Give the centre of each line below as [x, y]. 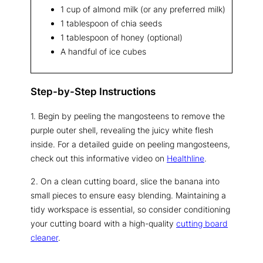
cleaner [44, 237]
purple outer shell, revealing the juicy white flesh [122, 130]
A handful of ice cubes [103, 51]
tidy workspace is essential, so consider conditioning [130, 209]
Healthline [186, 159]
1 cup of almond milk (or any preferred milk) [143, 9]
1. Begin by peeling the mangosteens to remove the [128, 116]
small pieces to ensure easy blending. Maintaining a [128, 195]
